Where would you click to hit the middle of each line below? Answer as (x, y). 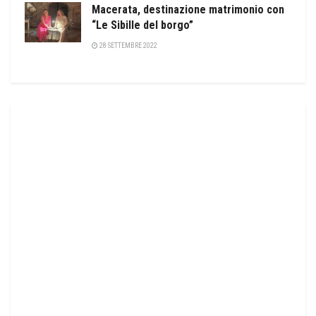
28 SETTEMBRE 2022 (128, 45)
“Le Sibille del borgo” (142, 25)
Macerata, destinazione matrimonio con (188, 9)
